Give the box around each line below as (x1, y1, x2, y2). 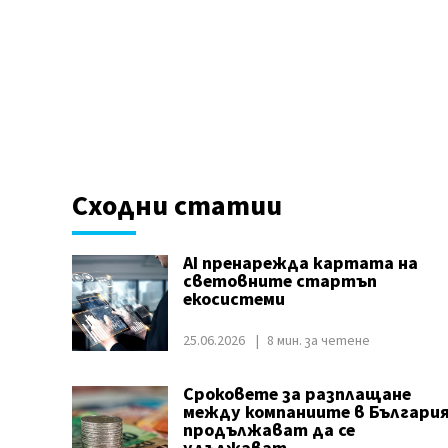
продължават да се (182, 418, 355, 443)
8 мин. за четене (266, 331, 370, 351)
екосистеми (182, 287, 285, 312)
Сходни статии (71, 186, 282, 226)
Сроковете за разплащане (182, 382, 411, 407)
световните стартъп (182, 269, 377, 294)
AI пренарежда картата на (182, 251, 418, 276)
